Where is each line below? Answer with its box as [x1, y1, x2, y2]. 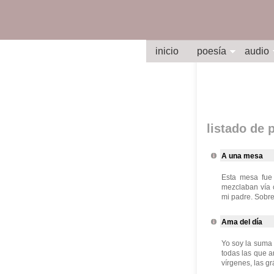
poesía [197, 46, 226, 56]
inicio [155, 46, 179, 56]
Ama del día [221, 218, 262, 226]
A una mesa [221, 152, 263, 160]
